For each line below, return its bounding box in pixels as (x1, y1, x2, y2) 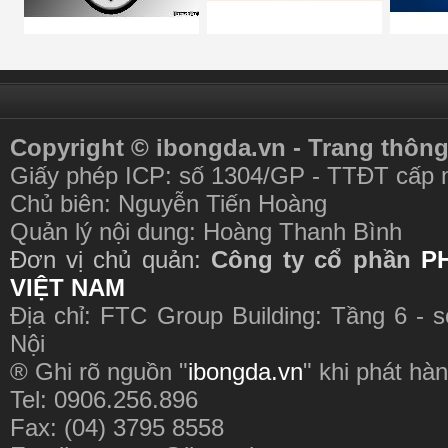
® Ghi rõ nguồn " (10, 358, 188, 385)
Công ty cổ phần (210, 246, 411, 273)
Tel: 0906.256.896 (10, 386, 198, 413)
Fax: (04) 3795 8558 (10, 414, 224, 441)
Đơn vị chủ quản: (10, 246, 211, 273)
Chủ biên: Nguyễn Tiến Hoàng (10, 190, 327, 217)
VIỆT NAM (10, 274, 125, 301)
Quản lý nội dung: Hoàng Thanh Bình (10, 218, 402, 245)
